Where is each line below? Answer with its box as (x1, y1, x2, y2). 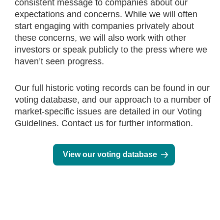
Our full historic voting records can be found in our (15, 83, 210, 93)
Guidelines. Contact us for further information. (15, 118, 193, 129)
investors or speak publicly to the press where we (15, 45, 207, 55)
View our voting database (62, 150, 157, 159)
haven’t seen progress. (15, 56, 104, 67)
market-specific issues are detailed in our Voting (15, 107, 202, 117)
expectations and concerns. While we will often (15, 9, 197, 20)
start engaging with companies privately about (15, 21, 194, 31)
